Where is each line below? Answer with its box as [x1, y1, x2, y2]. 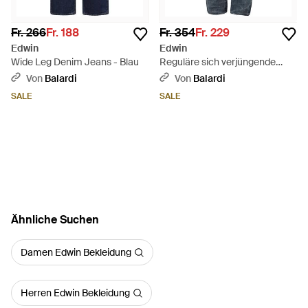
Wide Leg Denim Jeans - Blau [11, 56, 139, 68]
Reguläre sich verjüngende [159, 56, 276, 68]
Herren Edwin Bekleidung [21, 287, 130, 299]
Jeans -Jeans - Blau [159, 69, 247, 82]
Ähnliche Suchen [11, 212, 99, 227]
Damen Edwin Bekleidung [21, 246, 131, 258]
